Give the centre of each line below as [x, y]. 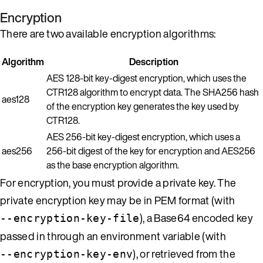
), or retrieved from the [184, 253]
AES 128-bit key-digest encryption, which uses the [146, 78]
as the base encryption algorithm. [113, 165]
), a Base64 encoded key [196, 218]
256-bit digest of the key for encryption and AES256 [151, 151]
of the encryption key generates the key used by [143, 106]
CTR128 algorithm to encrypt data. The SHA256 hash [153, 92]
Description [154, 61]
